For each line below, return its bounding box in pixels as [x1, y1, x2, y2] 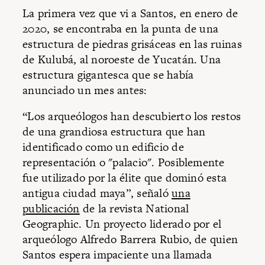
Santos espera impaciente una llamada [22, 246, 212, 263]
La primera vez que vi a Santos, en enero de [22, 5, 238, 22]
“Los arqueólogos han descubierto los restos [22, 108, 241, 124]
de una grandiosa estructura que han [22, 123, 206, 140]
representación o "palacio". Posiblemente [22, 154, 225, 170]
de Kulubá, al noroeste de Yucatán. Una [22, 51, 221, 68]
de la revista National [79, 200, 189, 216]
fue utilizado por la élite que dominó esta [22, 169, 227, 186]
